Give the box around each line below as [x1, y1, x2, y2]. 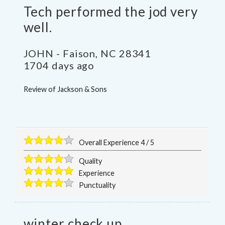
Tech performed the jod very [23, 4, 198, 20]
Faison [62, 47, 96, 60]
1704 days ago [23, 59, 95, 72]
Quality [79, 156, 102, 165]
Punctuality [79, 180, 116, 189]
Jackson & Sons [57, 85, 107, 94]
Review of [23, 85, 57, 94]
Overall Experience [79, 138, 141, 147]
